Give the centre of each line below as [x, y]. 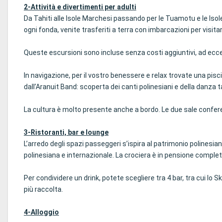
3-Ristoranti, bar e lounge [66, 132]
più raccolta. [43, 189]
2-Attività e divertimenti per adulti [80, 7]
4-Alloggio [41, 212]
